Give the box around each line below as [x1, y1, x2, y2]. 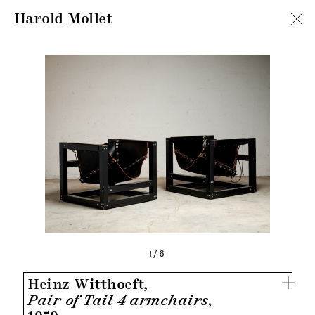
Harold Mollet [14, 11, 114, 26]
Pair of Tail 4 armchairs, [27, 293, 214, 308]
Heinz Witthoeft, [27, 277, 148, 292]
